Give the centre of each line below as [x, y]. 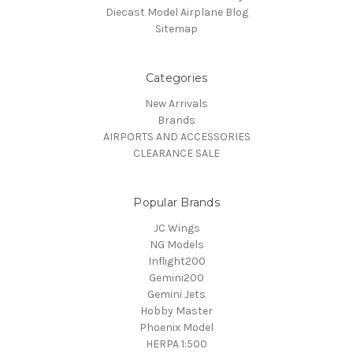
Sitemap [176, 29]
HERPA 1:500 [176, 344]
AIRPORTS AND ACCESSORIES [176, 137]
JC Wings [176, 229]
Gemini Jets [176, 295]
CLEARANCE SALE [176, 154]
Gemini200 [176, 278]
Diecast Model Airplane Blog [176, 13]
